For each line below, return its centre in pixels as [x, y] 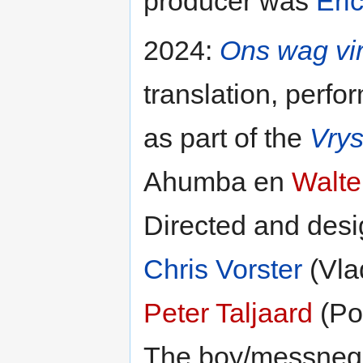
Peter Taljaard [228, 312]
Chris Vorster [223, 269]
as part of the [226, 137]
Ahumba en [218, 181]
